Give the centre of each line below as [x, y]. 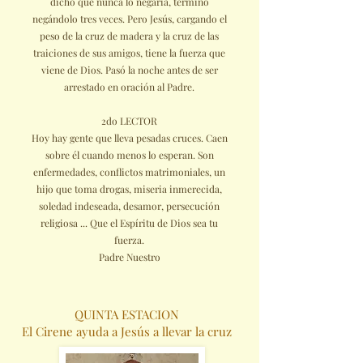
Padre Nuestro [129, 257]
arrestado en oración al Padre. [129, 87]
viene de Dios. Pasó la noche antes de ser [129, 70]
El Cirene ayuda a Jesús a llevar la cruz [126, 331]
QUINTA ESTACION [126, 314]
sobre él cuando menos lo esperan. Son [129, 155]
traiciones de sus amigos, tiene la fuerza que [129, 53]
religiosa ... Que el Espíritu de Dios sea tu [129, 223]
